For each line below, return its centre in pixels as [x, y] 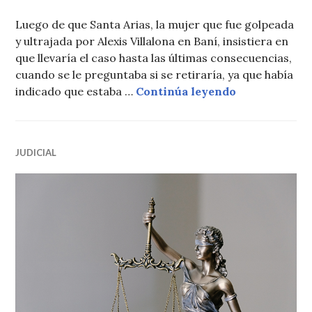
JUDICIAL [36, 153]
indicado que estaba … [76, 92]
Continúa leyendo [186, 92]
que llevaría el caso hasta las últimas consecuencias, [154, 58]
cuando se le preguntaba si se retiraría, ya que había [155, 75]
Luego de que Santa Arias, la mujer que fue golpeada [155, 25]
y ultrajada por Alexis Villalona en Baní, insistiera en [152, 41]
